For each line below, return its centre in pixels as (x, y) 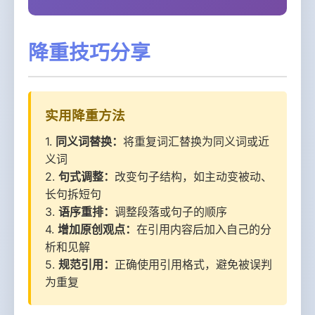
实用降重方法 (85, 116)
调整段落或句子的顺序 (171, 212)
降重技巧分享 (89, 52)
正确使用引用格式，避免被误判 (193, 264)
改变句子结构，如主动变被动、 (193, 176)
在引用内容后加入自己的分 (204, 229)
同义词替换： (89, 141)
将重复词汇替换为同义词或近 (196, 141)
